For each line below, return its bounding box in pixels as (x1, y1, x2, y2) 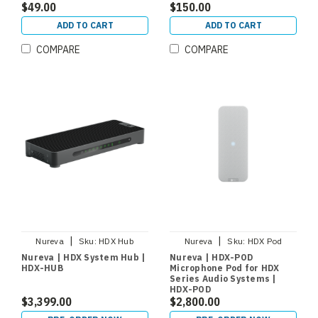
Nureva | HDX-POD (170, 251, 253, 263)
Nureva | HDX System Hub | (21, 251, 146, 263)
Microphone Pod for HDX (170, 262, 280, 273)
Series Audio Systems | (170, 273, 277, 284)
